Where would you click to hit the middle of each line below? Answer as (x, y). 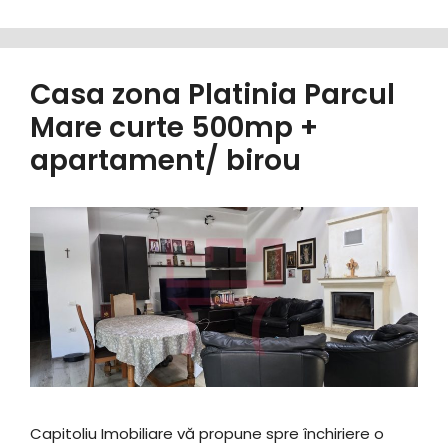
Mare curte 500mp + (174, 128)
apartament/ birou (165, 161)
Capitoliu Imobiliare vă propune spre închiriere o (207, 433)
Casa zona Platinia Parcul (212, 95)
